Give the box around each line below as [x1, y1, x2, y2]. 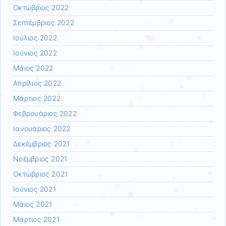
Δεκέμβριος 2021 [13, 140, 70, 148]
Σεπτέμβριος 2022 [13, 19, 74, 27]
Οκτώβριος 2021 [13, 170, 68, 179]
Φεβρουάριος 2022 [13, 109, 77, 118]
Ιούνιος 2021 [13, 185, 56, 194]
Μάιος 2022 [13, 64, 53, 73]
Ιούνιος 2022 [13, 49, 57, 58]
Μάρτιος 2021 [13, 215, 60, 224]
